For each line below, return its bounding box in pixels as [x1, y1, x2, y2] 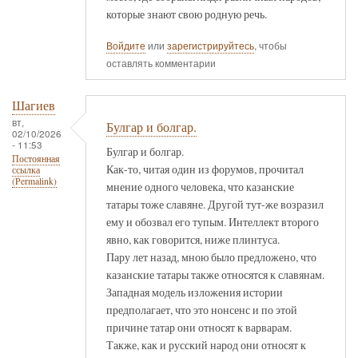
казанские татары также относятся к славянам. [106, 266, 324, 282]
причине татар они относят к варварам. [106, 319, 292, 335]
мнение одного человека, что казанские [106, 178, 294, 194]
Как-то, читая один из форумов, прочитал [106, 161, 304, 177]
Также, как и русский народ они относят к [106, 336, 306, 352]
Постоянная [12, 153, 60, 165]
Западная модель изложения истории [106, 284, 283, 300]
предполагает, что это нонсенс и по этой [106, 301, 297, 317]
